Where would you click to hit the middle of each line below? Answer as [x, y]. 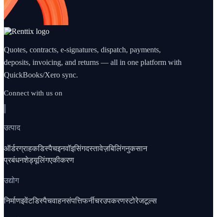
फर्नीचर [93, 201]
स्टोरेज [134, 201]
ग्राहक [28, 148]
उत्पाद [12, 128]
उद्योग [11, 180]
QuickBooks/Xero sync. [41, 75]
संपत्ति [74, 201]
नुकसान [136, 148]
